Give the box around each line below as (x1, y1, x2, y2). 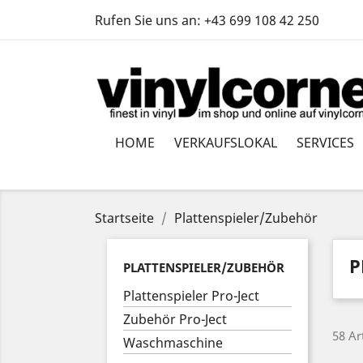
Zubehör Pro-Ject (123, 310, 227, 328)
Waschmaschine (123, 334, 223, 352)
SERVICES (297, 134, 354, 152)
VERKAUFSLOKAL (174, 134, 277, 152)
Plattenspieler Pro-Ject (123, 287, 259, 305)
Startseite (95, 209, 154, 227)
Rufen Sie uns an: (95, 11, 204, 29)
